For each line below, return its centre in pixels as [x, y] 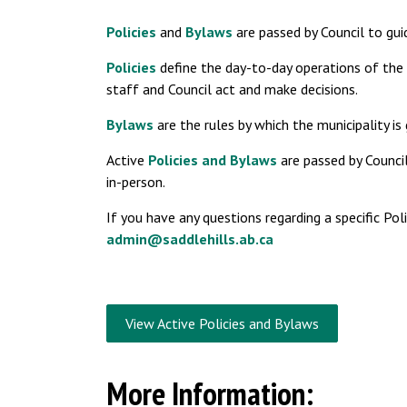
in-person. [136, 181]
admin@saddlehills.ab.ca [190, 238]
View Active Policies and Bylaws [222, 323]
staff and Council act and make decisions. [232, 89]
